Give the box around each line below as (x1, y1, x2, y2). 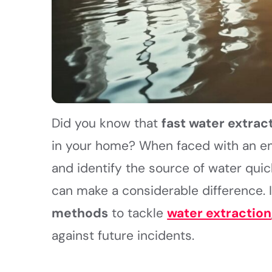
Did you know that (52, 115, 162, 132)
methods (52, 205, 109, 222)
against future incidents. (52, 227, 195, 245)
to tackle (108, 205, 168, 222)
